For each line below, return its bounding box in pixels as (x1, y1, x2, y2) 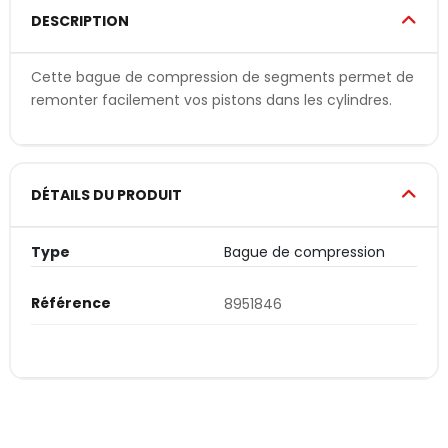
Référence (31, 293, 111, 314)
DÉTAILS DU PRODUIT (31, 184, 182, 205)
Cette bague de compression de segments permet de (31, 66, 414, 87)
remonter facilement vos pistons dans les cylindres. (31, 89, 392, 110)
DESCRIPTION (31, 10, 129, 31)
